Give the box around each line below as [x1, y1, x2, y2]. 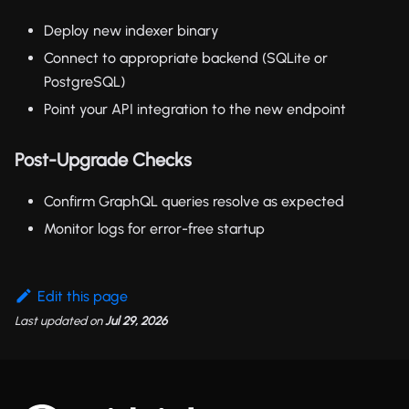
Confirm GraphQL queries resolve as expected [44, 192, 344, 210]
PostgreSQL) [44, 72, 125, 90]
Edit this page [37, 287, 128, 305]
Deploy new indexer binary [44, 21, 219, 39]
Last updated [15, 312, 87, 328]
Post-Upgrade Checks [15, 148, 192, 171]
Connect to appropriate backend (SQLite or [44, 48, 328, 67]
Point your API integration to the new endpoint [44, 100, 346, 118]
